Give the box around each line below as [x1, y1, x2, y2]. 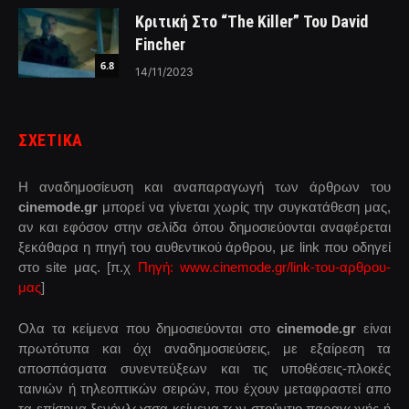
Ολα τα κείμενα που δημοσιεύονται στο [18, 320, 278, 337]
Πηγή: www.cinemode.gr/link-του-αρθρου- [137, 258, 392, 275]
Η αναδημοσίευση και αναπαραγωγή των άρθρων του [18, 178, 391, 194]
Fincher [135, 34, 185, 54]
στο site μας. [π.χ [18, 258, 138, 275]
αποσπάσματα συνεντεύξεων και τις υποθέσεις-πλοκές [18, 361, 391, 377]
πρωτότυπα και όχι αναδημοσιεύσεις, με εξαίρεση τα [18, 341, 391, 357]
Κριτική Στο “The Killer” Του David [135, 11, 368, 31]
